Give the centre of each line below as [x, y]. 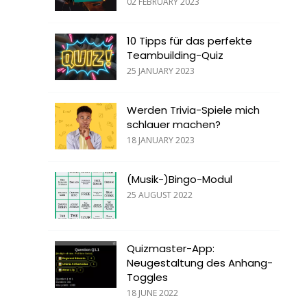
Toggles [147, 278]
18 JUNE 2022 [152, 293]
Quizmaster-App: [171, 249]
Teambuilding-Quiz [175, 56]
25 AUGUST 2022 [160, 195]
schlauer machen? [174, 125]
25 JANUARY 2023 [161, 71]
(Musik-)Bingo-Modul [180, 180]
